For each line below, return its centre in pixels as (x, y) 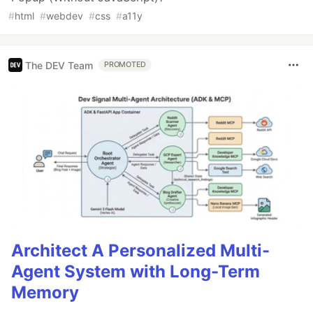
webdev (65, 16)
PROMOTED (125, 65)
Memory (45, 292)
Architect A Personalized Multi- (140, 250)
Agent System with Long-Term (136, 271)
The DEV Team (59, 65)
